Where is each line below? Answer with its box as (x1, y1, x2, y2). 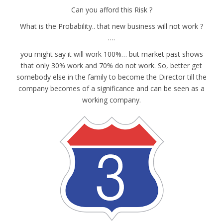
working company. (82, 95, 141, 105)
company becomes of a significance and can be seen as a (18, 84, 205, 94)
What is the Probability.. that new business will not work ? (20, 21, 203, 31)
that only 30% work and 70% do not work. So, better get (21, 61, 202, 71)
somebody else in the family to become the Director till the (16, 72, 207, 82)
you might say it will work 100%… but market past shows (20, 49, 203, 59)
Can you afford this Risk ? (71, 5, 152, 15)
